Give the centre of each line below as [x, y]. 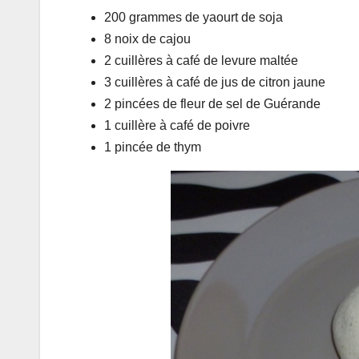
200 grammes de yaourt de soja [194, 17]
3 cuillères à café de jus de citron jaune [215, 82]
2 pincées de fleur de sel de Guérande [212, 103]
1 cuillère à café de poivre [177, 125]
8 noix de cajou [147, 38]
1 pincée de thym [153, 147]
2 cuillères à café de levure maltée [201, 60]
